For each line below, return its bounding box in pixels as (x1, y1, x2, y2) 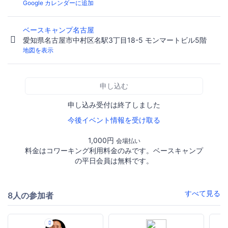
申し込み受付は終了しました (68, 100, 160, 109)
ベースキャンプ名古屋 (23, 25, 96, 35)
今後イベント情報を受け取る (68, 116, 160, 125)
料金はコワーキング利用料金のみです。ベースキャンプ (25, 146, 203, 155)
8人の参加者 (8, 190, 53, 201)
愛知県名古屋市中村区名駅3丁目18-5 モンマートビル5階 (23, 36, 207, 45)
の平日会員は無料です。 (75, 156, 153, 165)
